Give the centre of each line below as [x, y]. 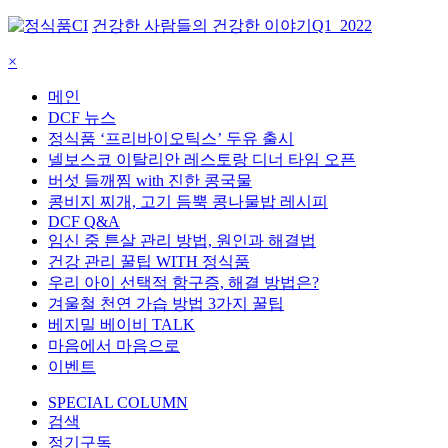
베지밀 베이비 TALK [121, 324]
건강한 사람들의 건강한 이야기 [202, 25]
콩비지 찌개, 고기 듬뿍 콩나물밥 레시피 [188, 201]
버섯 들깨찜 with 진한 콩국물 [150, 180]
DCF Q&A [84, 221]
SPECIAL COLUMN [118, 402]
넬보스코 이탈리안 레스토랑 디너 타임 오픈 [202, 159]
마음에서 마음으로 [114, 345]
